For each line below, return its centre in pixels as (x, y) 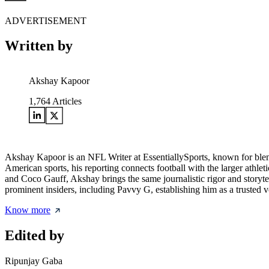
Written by (39, 46)
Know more (28, 210)
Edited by (35, 236)
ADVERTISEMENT (46, 20)
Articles (66, 101)
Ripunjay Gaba (34, 261)
